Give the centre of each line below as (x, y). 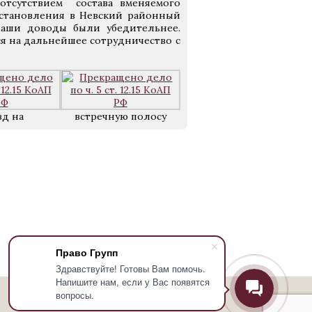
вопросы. (75, 295)
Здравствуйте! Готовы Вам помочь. (131, 268)
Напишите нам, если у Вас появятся (133, 282)
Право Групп (87, 252)
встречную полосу (120, 116)
